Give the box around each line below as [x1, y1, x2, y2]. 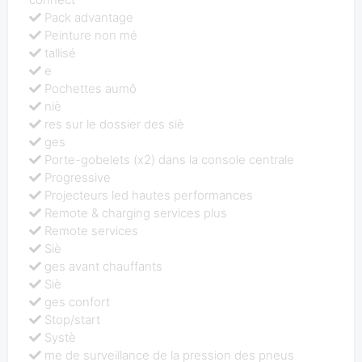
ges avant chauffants [44, 258, 163, 274]
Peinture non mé [44, 27, 138, 43]
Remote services [44, 222, 139, 238]
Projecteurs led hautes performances [44, 187, 254, 203]
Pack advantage [44, 9, 134, 25]
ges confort [44, 293, 111, 309]
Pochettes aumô [44, 80, 137, 96]
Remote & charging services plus [44, 204, 228, 221]
